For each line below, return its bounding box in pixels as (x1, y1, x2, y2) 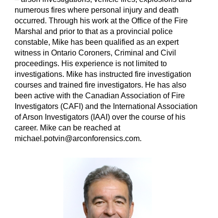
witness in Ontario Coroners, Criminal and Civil (15, 48, 176, 57)
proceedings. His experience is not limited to (15, 59, 167, 68)
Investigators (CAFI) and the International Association (15, 102, 198, 110)
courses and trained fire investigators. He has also (15, 80, 186, 89)
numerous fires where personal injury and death (15, 5, 179, 14)
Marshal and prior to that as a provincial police (15, 27, 173, 36)
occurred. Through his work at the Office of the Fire (15, 16, 188, 25)
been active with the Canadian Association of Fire (15, 91, 185, 100)
